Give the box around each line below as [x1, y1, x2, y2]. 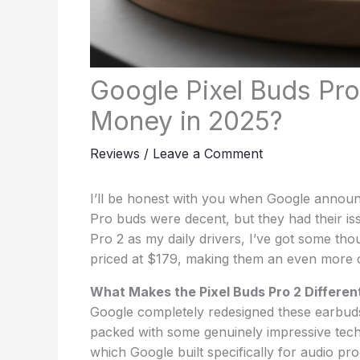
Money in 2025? [90, 105, 283, 137]
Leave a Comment [153, 145, 263, 162]
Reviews [90, 145, 140, 162]
